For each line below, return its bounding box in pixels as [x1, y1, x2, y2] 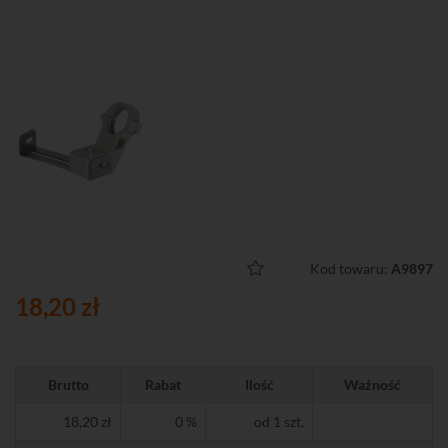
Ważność [344, 376, 401, 393]
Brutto [47, 376, 89, 393]
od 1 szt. [254, 413, 304, 430]
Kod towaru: [310, 260, 391, 277]
